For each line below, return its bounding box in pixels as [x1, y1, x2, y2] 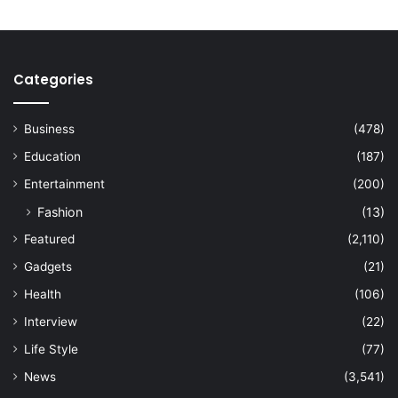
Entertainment [24, 176, 105, 191]
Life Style [24, 341, 78, 356]
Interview [24, 314, 77, 329]
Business [24, 121, 75, 136]
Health [24, 286, 61, 301]
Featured [24, 231, 75, 246]
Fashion [37, 203, 83, 219]
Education [24, 148, 81, 163]
